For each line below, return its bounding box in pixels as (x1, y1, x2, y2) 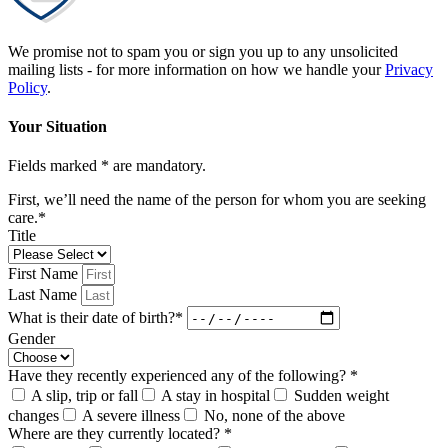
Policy (8, 78, 47, 96)
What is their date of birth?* (8, 308, 187, 326)
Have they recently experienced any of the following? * (8, 367, 358, 385)
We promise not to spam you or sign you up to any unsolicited (8, 42, 398, 60)
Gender (8, 330, 55, 348)
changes (8, 407, 59, 425)
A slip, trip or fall (31, 387, 138, 405)
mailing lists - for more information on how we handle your (8, 60, 385, 78)
